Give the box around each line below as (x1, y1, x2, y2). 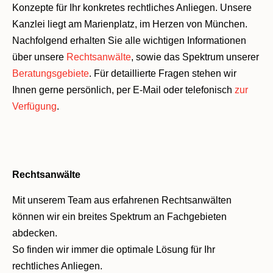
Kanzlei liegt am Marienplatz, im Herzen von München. (12, 19, 247, 30)
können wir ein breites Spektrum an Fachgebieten (12, 211, 227, 222)
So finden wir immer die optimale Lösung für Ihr (12, 244, 215, 255)
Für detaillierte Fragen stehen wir (91, 68, 236, 79)
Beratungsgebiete (12, 68, 89, 79)
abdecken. (12, 227, 57, 238)
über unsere (12, 52, 66, 63)
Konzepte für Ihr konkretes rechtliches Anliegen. (12, 2, 218, 13)
